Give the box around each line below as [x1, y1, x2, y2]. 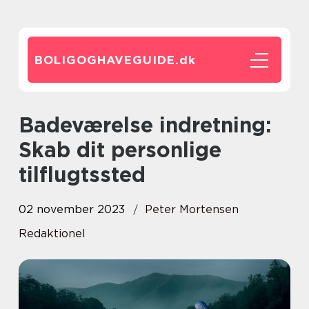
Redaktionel [19, 227, 86, 240]
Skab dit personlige [19, 137, 221, 162]
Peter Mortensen [145, 203, 239, 216]
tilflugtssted [19, 162, 146, 187]
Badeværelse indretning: [19, 112, 34, 137]
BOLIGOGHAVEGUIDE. [34, 53, 179, 67]
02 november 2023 [19, 203, 125, 216]
